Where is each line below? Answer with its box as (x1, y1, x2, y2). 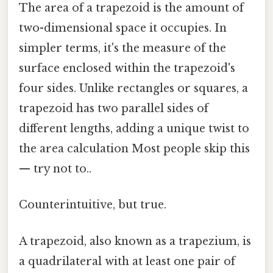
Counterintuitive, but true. (19, 198, 166, 212)
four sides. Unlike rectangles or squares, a (19, 82, 248, 96)
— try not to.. (19, 162, 91, 176)
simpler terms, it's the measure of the (19, 41, 226, 55)
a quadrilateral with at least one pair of (19, 254, 235, 268)
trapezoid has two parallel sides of (19, 102, 208, 116)
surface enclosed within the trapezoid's (19, 62, 235, 76)
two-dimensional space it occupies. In (19, 21, 227, 35)
